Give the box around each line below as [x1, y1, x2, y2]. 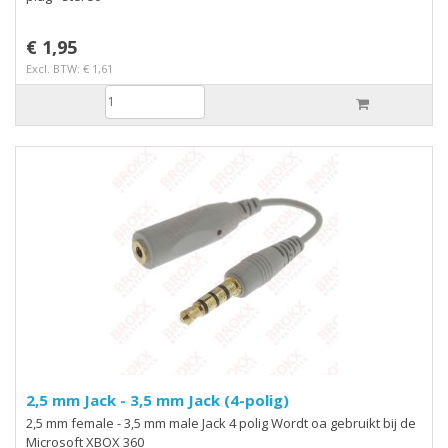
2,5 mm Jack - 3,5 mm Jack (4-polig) [120, 389, 289, 410]
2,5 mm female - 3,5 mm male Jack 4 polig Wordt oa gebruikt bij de [26, 413, 416, 432]
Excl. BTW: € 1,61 [26, 60, 113, 76]
